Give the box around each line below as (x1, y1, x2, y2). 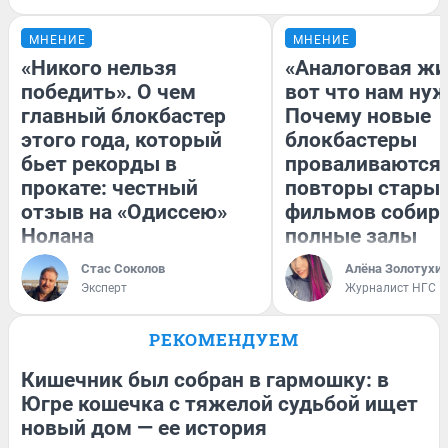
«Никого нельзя (21, 55, 177, 80)
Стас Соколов (81, 260, 165, 276)
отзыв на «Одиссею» (21, 199, 227, 224)
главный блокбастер (21, 103, 226, 128)
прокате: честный (21, 175, 198, 200)
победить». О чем (21, 79, 196, 104)
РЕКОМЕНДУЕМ (149, 327, 299, 351)
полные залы (285, 223, 417, 248)
